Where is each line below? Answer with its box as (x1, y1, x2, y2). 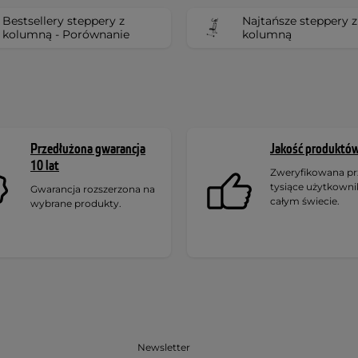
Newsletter (137, 341, 190, 353)
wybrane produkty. (30, 197, 121, 209)
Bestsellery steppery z (2, 13, 125, 28)
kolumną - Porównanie (2, 26, 129, 42)
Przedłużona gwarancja (30, 139, 145, 158)
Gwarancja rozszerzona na (30, 182, 155, 195)
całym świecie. (270, 194, 340, 207)
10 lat (30, 156, 59, 175)
